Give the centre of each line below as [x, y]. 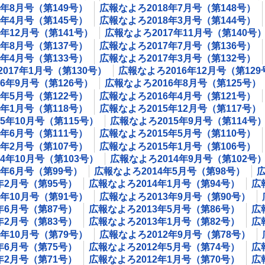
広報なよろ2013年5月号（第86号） [164, 209]
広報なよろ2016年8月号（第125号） [183, 83]
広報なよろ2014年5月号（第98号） [169, 172]
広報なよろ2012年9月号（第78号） [175, 234]
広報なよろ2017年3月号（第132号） [177, 58]
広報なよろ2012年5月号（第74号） [164, 247]
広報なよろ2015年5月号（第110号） [177, 134]
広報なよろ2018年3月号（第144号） [177, 20]
